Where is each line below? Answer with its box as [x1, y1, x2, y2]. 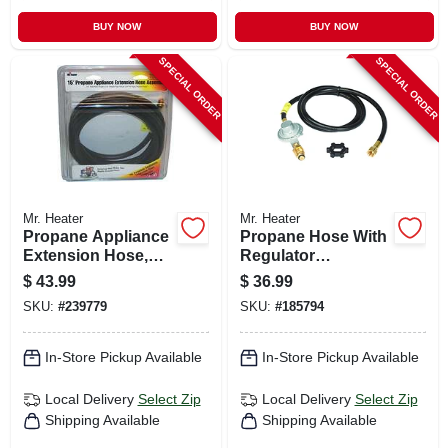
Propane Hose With [239, 227, 387, 245]
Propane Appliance [22, 227, 169, 245]
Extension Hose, [22, 246, 148, 264]
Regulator [239, 246, 315, 264]
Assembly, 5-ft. [239, 265, 351, 283]
